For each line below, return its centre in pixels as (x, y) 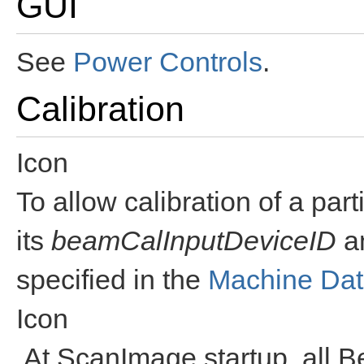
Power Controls (168, 62)
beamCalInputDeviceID (194, 240)
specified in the (112, 279)
